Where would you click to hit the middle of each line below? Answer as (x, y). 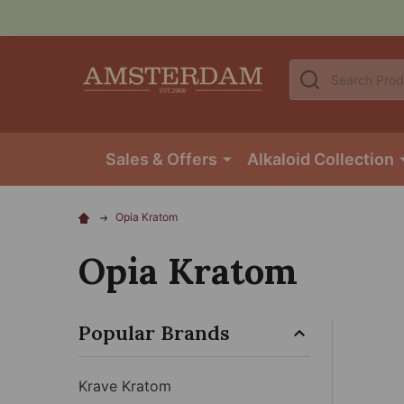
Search (313, 70)
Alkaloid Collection (320, 159)
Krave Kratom (125, 386)
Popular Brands (154, 332)
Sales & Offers (161, 159)
